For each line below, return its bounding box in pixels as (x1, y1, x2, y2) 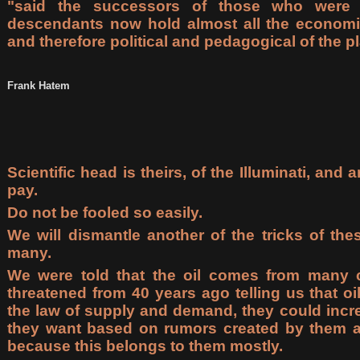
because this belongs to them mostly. (7, 337, 283, 354)
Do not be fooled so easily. (7, 203, 202, 221)
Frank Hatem (7, 79, 70, 92)
